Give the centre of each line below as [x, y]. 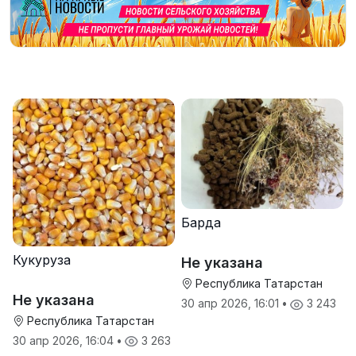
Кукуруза [42, 260]
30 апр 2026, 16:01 [232, 304]
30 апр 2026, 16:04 [65, 341]
